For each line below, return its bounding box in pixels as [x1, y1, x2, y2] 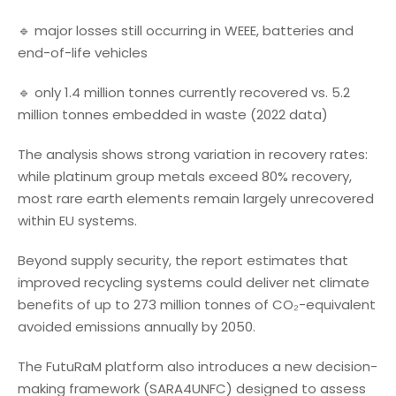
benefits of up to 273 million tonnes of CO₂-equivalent [18, 294, 376, 314]
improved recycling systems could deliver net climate [18, 272, 369, 292]
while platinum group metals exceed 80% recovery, [18, 166, 352, 186]
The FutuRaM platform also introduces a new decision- [18, 356, 377, 376]
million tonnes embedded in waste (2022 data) [18, 104, 328, 124]
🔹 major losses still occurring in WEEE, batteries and [18, 20, 354, 40]
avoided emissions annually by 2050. [18, 316, 255, 336]
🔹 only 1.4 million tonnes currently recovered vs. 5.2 [18, 82, 350, 102]
